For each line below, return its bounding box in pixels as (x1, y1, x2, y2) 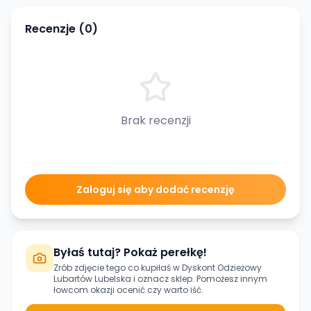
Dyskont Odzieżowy (182, 262, 262, 274)
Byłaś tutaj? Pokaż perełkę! (53, 244, 207, 260)
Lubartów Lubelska (53, 273, 131, 285)
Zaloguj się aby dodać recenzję (76, 183, 235, 196)
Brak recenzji (120, 112, 191, 128)
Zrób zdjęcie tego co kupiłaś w (53, 262, 182, 274)
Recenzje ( (25, 21, 85, 37)
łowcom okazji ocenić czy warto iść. (53, 284, 203, 296)
